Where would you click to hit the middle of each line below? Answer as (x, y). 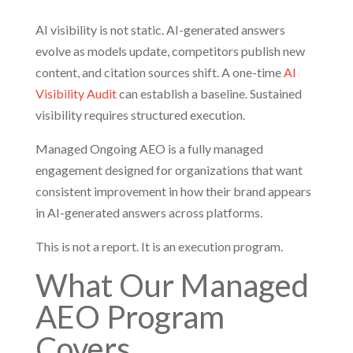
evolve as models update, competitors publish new (170, 51)
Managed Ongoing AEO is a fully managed (149, 149)
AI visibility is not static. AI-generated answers (160, 30)
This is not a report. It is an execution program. (159, 246)
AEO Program (130, 317)
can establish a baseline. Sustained (209, 93)
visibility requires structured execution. (140, 115)
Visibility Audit (76, 93)
